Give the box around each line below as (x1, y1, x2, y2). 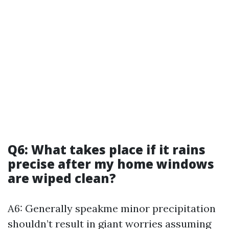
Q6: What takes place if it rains (8, 141, 205, 158)
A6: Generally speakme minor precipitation (8, 202, 216, 215)
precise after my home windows (8, 155, 214, 172)
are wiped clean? (8, 170, 116, 187)
